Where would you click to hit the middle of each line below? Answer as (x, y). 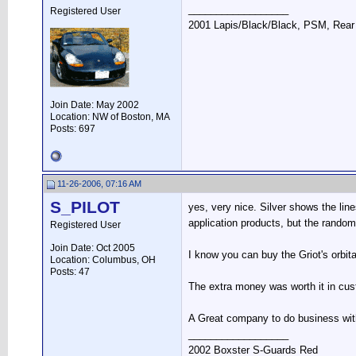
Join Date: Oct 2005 (93, 248)
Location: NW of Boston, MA (110, 117)
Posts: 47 (70, 272)
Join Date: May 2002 (95, 105)
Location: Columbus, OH (103, 260)
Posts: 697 (73, 129)
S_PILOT (85, 207)
